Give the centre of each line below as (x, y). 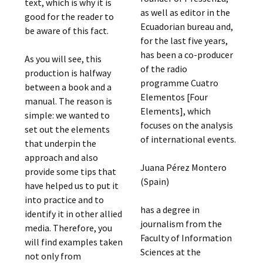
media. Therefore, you (69, 227)
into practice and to (65, 199)
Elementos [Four (174, 97)
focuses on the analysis (186, 125)
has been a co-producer (186, 55)
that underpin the (61, 143)
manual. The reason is (69, 101)
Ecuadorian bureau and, (186, 26)
